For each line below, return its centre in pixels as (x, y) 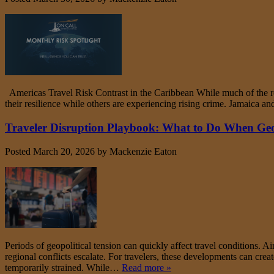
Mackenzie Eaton (143, 151)
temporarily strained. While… (63, 267)
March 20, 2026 (64, 151)
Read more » (146, 267)
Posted (19, 151)
